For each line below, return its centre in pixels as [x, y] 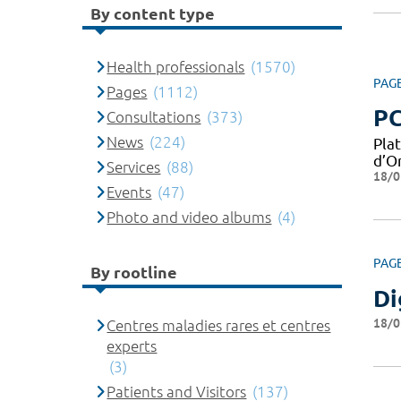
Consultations [154, 117]
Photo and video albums [189, 217]
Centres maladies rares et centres [219, 325]
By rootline [134, 272]
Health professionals [176, 67]
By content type [153, 13]
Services [134, 167]
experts [132, 346]
